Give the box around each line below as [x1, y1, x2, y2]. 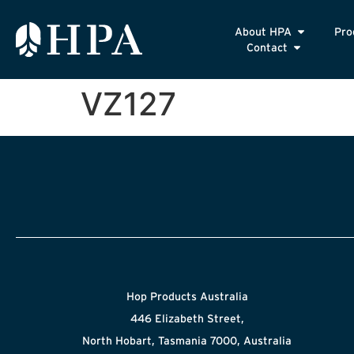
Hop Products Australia [126, 290, 248, 303]
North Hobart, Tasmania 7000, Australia [82, 334, 292, 347]
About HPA [235, 25, 292, 38]
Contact [247, 41, 288, 54]
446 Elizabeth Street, [130, 312, 244, 325]
